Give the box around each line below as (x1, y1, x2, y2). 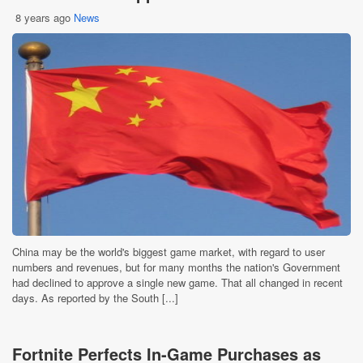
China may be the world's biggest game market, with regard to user (12, 244, 325, 259)
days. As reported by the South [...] (12, 290, 178, 305)
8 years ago (15, 10, 70, 25)
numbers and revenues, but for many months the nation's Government (12, 259, 340, 275)
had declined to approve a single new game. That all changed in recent (12, 275, 343, 290)
